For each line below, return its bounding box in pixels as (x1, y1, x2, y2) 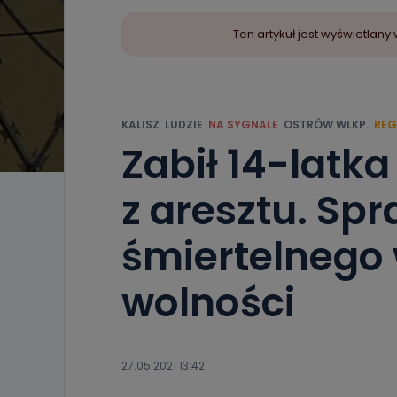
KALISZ (121, 117, 160, 132)
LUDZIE (165, 117, 203, 132)
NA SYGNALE (208, 117, 278, 132)
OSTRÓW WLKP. (284, 117, 369, 132)
